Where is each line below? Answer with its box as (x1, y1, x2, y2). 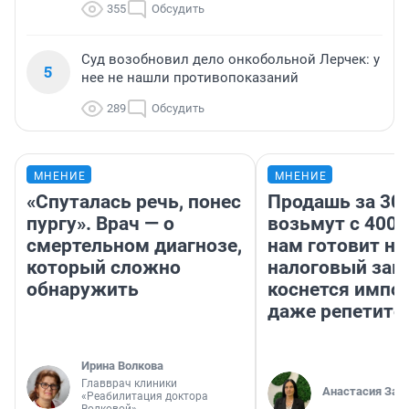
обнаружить (26, 278, 139, 301)
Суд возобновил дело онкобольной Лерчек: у (81, 51, 380, 68)
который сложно (26, 257, 181, 279)
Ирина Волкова (81, 359, 163, 373)
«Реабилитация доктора (81, 390, 208, 404)
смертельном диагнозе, (26, 235, 242, 257)
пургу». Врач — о (26, 213, 174, 236)
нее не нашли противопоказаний (81, 69, 299, 87)
